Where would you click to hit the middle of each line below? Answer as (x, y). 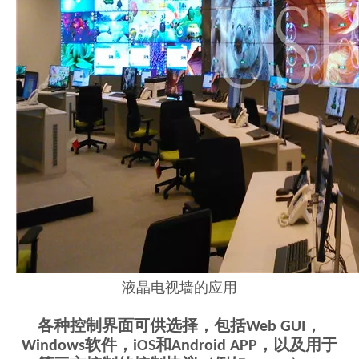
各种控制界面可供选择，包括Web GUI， (179, 327)
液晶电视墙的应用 (179, 289)
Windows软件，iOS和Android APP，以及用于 (179, 347)
